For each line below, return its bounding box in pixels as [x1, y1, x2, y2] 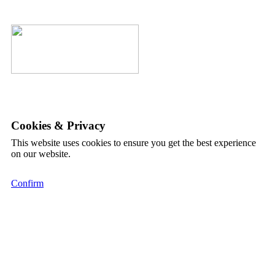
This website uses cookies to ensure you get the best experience [11, 137, 256, 148]
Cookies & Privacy [11, 119, 106, 132]
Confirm [11, 178, 44, 188]
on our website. [11, 149, 71, 159]
